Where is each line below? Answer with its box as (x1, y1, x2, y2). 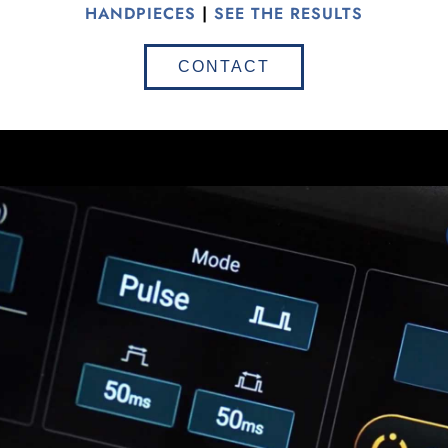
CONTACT (178, 58, 270, 75)
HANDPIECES (85, 2, 196, 25)
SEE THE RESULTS (214, 2, 363, 25)
